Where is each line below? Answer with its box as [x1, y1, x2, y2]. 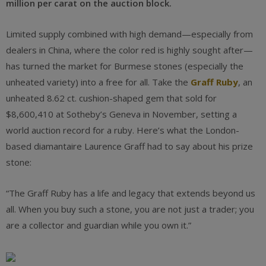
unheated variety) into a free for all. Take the [6, 76, 191, 88]
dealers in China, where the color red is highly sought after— [6, 44, 253, 56]
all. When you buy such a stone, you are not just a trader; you [6, 203, 254, 215]
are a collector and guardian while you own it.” [6, 219, 191, 231]
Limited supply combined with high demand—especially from [6, 28, 253, 40]
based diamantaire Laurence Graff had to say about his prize [6, 140, 253, 152]
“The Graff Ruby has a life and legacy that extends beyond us [6, 187, 255, 199]
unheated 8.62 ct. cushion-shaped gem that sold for [6, 92, 217, 104]
